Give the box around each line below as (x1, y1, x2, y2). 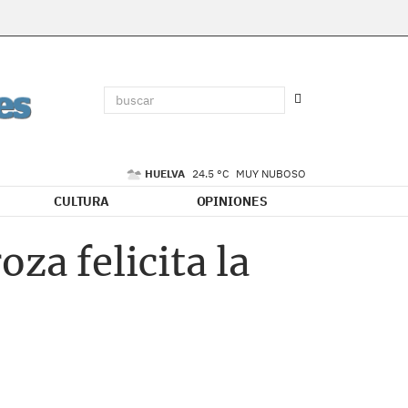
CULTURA (53, 193, 110, 209)
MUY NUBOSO (236, 167, 306, 180)
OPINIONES (196, 193, 268, 209)
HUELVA (145, 167, 188, 180)
